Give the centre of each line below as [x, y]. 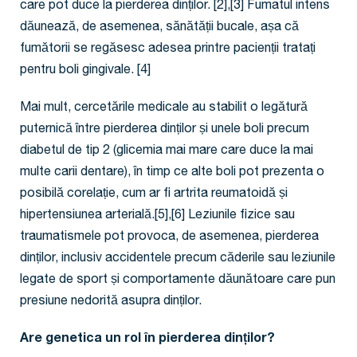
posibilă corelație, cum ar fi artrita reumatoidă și [154, 195]
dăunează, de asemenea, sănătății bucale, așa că [159, 28]
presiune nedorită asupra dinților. [111, 302]
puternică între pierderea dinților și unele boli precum [165, 130]
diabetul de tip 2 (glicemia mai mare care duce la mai [167, 152]
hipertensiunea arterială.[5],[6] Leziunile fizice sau [157, 216]
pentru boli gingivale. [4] [85, 71]
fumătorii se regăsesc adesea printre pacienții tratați [168, 50]
